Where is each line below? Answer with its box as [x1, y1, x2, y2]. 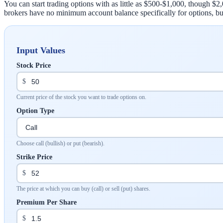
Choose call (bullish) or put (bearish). [16, 139, 105, 147]
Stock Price [16, 61, 51, 69]
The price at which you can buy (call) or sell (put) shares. [16, 185, 150, 192]
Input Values [16, 45, 65, 55]
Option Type [16, 107, 54, 114]
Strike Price [16, 153, 52, 161]
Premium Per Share [16, 198, 77, 206]
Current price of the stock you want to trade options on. [16, 93, 146, 101]
